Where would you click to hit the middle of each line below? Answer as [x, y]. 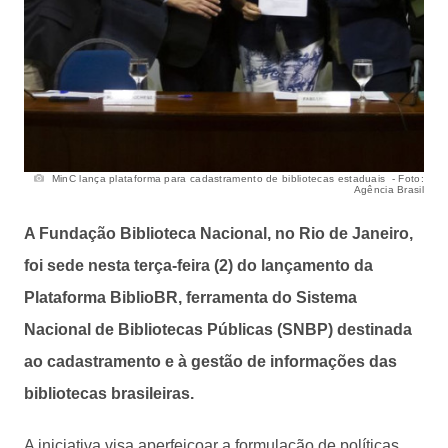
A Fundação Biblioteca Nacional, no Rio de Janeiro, [218, 233]
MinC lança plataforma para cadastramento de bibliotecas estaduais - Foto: [236, 178]
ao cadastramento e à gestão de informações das [210, 361]
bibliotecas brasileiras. [109, 393]
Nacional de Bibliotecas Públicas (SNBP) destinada [218, 329]
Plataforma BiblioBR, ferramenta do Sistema [190, 297]
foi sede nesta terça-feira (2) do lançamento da [198, 265]
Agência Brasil [388, 189]
